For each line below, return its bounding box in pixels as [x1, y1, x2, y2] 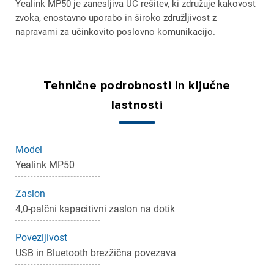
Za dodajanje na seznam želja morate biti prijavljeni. [25, 172, 219, 182]
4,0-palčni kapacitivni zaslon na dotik [15, 203, 175, 215]
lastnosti [111, 98, 163, 113]
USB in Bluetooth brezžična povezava [15, 247, 176, 259]
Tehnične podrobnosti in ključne [43, 78, 231, 93]
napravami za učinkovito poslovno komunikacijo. [15, 26, 215, 37]
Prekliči [32, 223, 63, 235]
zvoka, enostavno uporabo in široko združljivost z [15, 12, 217, 23]
